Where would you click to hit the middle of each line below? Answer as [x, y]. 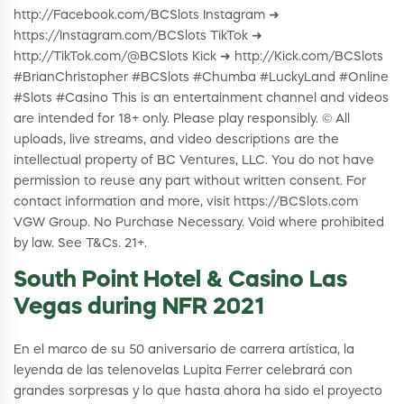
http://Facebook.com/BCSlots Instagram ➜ [147, 15]
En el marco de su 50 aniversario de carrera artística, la [184, 349]
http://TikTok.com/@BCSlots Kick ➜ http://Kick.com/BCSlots [198, 56]
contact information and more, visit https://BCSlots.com [186, 202]
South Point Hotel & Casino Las [180, 280]
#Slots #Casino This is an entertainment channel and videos [201, 98]
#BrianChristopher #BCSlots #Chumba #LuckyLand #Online [201, 77]
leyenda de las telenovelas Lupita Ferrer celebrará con [183, 370]
